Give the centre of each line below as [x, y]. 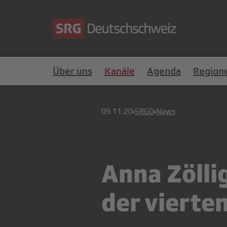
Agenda [164, 71]
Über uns [72, 71]
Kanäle [120, 71]
